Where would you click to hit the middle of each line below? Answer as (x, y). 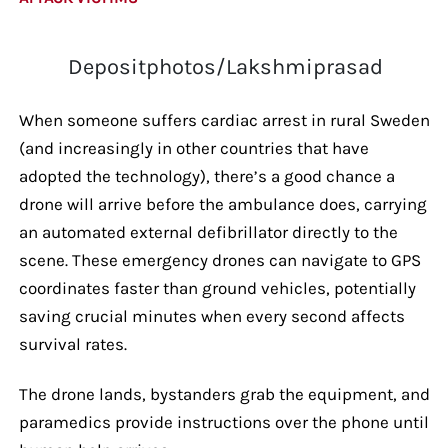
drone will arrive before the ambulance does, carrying (222, 203)
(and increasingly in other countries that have (193, 147)
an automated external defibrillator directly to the (208, 231)
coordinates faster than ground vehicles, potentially (217, 287)
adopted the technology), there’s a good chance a (206, 175)
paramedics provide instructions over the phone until (223, 421)
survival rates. (74, 343)
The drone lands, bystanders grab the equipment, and (224, 393)
